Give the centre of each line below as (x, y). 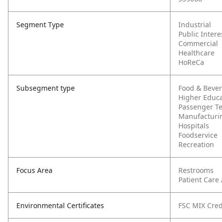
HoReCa (191, 62)
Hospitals (194, 126)
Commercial (198, 43)
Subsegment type (46, 88)
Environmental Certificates (60, 205)
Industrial (195, 25)
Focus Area (34, 170)
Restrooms (196, 170)
